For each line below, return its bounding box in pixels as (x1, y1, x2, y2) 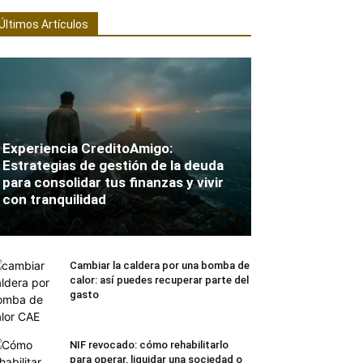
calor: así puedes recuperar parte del (70, 274, 249, 286)
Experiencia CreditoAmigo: (2, 140, 173, 156)
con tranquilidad (2, 191, 106, 207)
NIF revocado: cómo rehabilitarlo (70, 339, 228, 351)
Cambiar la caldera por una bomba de (70, 259, 250, 271)
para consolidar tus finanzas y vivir (2, 174, 224, 190)
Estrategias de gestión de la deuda (2, 157, 224, 173)
